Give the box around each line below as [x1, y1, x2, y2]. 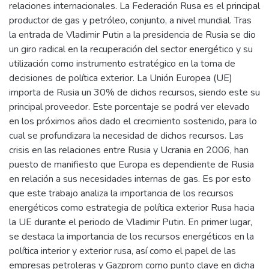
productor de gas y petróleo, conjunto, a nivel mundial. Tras [9, 13, 252, 27]
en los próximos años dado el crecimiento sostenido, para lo [9, 114, 257, 128]
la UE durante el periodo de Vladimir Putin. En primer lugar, [9, 215, 252, 229]
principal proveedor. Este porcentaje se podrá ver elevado [9, 100, 250, 113]
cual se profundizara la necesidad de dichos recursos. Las [9, 128, 244, 142]
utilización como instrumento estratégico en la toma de [9, 56, 235, 70]
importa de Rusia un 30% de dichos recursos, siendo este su [9, 85, 260, 99]
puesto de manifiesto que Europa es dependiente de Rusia [9, 157, 254, 171]
